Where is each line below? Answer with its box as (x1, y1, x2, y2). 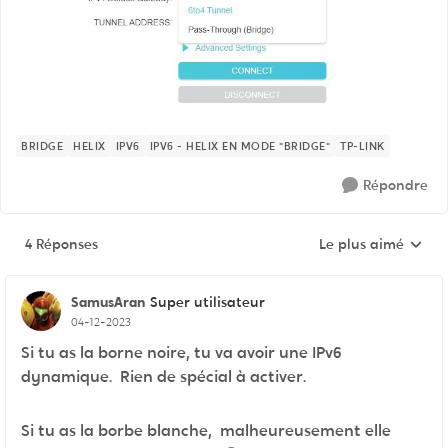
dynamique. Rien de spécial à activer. (21, 366, 306, 388)
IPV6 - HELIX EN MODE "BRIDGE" (149, 139, 330, 154)
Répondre (363, 176, 428, 195)
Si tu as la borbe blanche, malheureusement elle (21, 420, 391, 442)
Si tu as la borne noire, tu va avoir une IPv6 (21, 342, 342, 364)
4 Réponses (25, 235, 98, 254)
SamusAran (71, 292, 145, 311)
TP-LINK (340, 139, 385, 154)
